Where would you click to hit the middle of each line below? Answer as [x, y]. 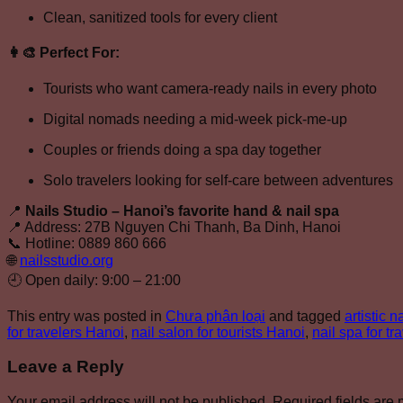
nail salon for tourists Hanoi [218, 332]
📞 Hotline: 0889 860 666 [87, 243]
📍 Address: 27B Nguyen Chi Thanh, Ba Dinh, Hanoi [174, 227]
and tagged [305, 316]
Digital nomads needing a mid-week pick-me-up [195, 119]
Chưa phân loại [215, 316]
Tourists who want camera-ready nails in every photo [210, 88]
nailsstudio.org [67, 260]
